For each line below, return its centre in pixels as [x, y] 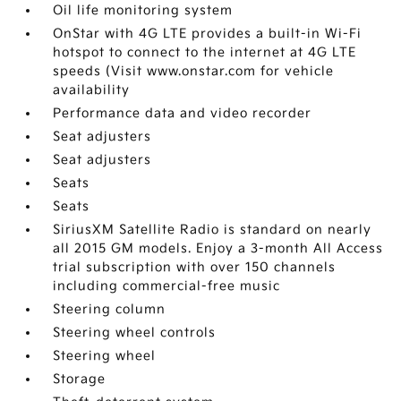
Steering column [110, 310]
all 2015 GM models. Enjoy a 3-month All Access [218, 249]
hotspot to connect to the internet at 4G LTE [205, 53]
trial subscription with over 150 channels [195, 268]
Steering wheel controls [135, 333]
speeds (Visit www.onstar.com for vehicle [194, 72]
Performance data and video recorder [183, 114]
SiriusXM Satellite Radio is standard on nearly [213, 230]
